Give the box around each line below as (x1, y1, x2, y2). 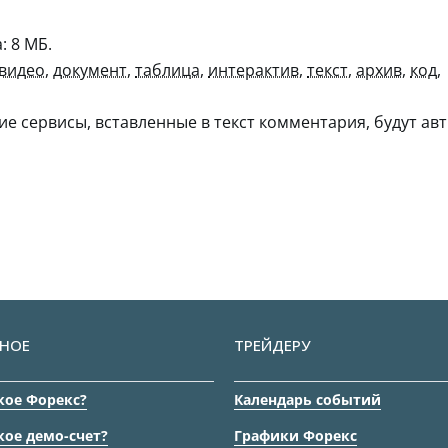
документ (53, 58, 127, 81)
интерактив (208, 58, 299, 81)
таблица (135, 58, 200, 81)
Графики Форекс (234, 425, 357, 445)
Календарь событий (234, 389, 381, 409)
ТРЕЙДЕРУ (234, 334, 310, 355)
